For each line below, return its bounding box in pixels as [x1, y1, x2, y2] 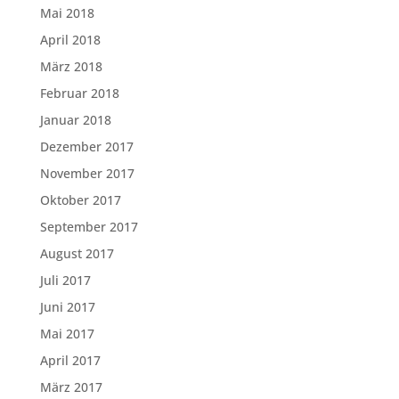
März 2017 [39, 379, 102, 395]
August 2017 [39, 245, 114, 262]
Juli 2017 [39, 272, 91, 289]
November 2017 [39, 165, 134, 182]
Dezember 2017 [39, 138, 134, 155]
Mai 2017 [39, 325, 94, 342]
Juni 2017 [39, 298, 95, 315]
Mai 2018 [39, 4, 94, 21]
